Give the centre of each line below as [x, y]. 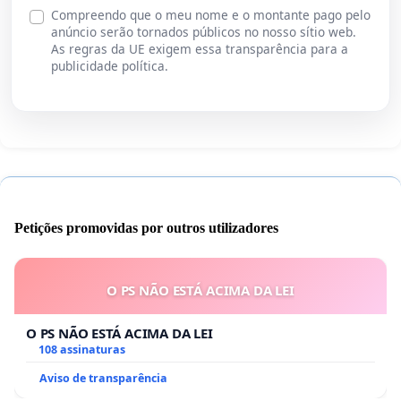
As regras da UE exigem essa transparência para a [200, 49]
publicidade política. [110, 66]
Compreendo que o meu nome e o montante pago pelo [211, 15]
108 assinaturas [81, 350]
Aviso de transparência [103, 379]
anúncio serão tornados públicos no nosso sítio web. [204, 32]
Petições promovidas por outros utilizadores [146, 228]
